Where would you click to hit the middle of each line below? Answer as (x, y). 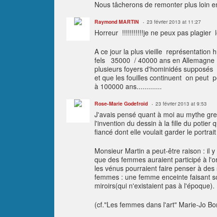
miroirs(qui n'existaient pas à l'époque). (155, 185)
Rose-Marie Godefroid (121, 103)
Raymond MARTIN (117, 21)
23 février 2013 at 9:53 (181, 103)
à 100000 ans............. (130, 86)
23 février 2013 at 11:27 (174, 22)
